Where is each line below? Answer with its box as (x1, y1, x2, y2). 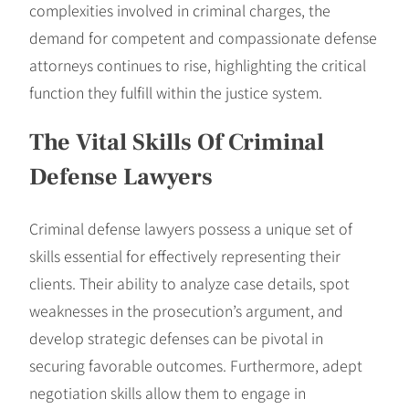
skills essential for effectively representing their (29, 244, 341, 267)
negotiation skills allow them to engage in (29, 381, 306, 404)
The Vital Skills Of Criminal (29, 127, 324, 159)
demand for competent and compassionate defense (29, 26, 377, 48)
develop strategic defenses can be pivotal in (29, 326, 323, 349)
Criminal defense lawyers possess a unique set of (29, 216, 352, 239)
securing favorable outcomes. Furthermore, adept (29, 353, 362, 376)
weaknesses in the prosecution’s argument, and (29, 299, 343, 321)
